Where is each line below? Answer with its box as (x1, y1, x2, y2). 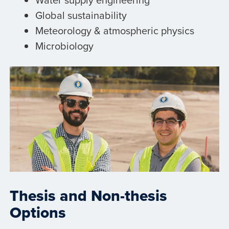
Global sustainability (35, 8, 127, 23)
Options (9, 201, 66, 223)
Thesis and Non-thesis (9, 184, 167, 207)
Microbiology (35, 38, 94, 54)
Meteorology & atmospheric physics (35, 23, 194, 38)
